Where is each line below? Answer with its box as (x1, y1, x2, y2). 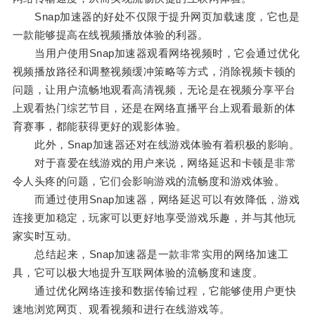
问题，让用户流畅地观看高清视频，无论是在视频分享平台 (12, 84, 296, 96)
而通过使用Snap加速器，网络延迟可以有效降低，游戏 (12, 193, 300, 206)
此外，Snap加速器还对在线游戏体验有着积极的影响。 (12, 139, 300, 151)
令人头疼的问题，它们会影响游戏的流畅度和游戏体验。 (12, 175, 285, 188)
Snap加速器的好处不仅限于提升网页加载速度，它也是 (12, 11, 300, 23)
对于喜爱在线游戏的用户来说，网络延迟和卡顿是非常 (12, 157, 297, 169)
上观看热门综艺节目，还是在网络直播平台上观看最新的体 (12, 102, 296, 115)
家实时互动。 (12, 230, 78, 243)
